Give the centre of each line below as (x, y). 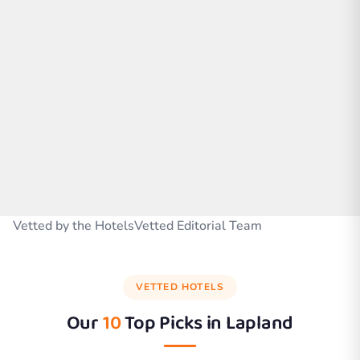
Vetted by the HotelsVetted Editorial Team (137, 225)
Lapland (260, 323)
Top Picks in (173, 323)
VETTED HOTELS (180, 286)
